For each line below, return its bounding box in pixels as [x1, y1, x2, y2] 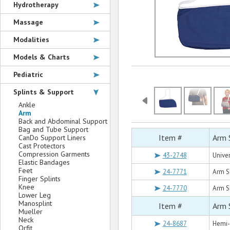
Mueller [18, 207, 43, 216]
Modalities [13, 35, 49, 44]
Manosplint [18, 199, 52, 208]
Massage [13, 17, 43, 27]
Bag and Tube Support [18, 125, 88, 134]
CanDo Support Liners [18, 133, 86, 142]
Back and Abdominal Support [18, 117, 107, 126]
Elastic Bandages [18, 158, 70, 167]
